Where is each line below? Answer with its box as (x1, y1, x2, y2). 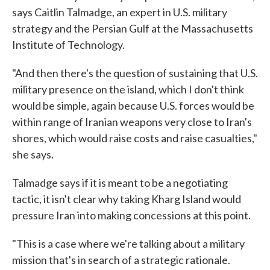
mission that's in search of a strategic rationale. (12, 253, 230, 266)
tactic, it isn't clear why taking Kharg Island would (12, 192, 241, 206)
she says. (12, 148, 54, 161)
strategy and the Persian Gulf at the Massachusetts (12, 22, 253, 35)
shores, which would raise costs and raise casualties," (12, 131, 257, 145)
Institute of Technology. (12, 38, 125, 51)
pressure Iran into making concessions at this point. (12, 209, 251, 222)
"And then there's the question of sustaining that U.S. (12, 66, 258, 80)
